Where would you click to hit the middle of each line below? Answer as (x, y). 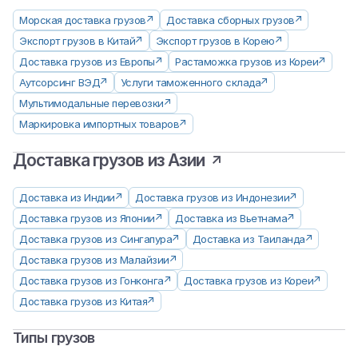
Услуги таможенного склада (190, 83)
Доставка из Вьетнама (231, 219)
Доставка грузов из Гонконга (91, 281)
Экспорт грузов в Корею (215, 41)
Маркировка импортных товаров (99, 124)
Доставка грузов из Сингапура (95, 239)
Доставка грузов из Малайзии (94, 260)
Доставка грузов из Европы (87, 62)
